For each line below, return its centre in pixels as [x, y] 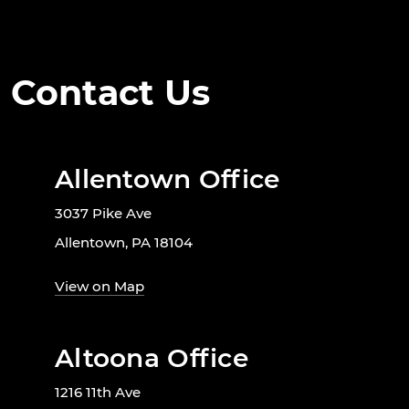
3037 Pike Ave [103, 214]
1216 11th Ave [98, 393]
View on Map [100, 287]
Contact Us [110, 93]
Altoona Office [152, 358]
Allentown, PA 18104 [124, 243]
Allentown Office [168, 179]
